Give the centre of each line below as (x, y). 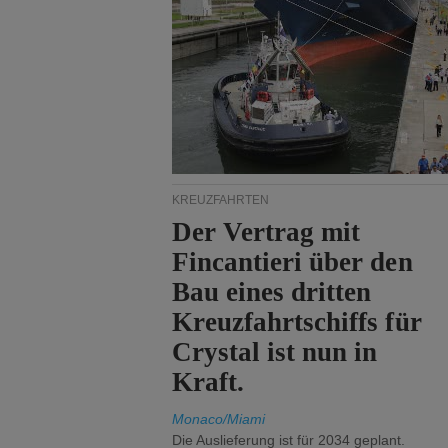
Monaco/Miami (218, 419)
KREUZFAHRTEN (220, 200)
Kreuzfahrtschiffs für (297, 322)
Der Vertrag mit (266, 232)
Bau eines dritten (272, 292)
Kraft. (208, 382)
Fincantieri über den (292, 262)
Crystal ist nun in (275, 352)
